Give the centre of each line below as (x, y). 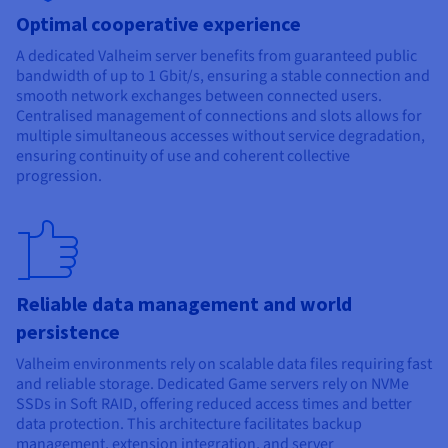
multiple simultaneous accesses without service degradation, (220, 135)
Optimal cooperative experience (158, 23)
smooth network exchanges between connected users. (199, 95)
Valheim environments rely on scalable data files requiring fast (224, 363)
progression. (59, 175)
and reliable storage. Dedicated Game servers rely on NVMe (212, 383)
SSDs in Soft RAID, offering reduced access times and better (214, 403)
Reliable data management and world (184, 303)
